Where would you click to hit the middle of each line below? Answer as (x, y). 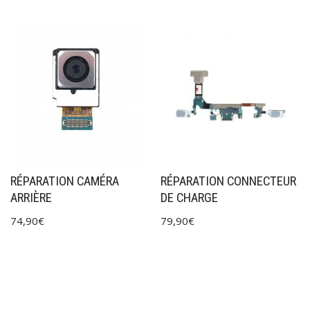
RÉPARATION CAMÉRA (65, 181)
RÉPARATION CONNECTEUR (229, 181)
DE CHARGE (190, 198)
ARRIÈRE (31, 198)
